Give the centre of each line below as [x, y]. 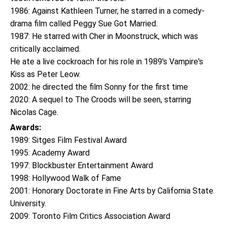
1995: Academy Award [51, 153]
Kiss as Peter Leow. [45, 74]
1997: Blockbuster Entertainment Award [83, 165]
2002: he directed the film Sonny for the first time [100, 87]
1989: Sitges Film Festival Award [69, 140]
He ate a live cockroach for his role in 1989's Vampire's [107, 62]
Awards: [26, 127]
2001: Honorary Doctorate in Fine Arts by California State [112, 191]
